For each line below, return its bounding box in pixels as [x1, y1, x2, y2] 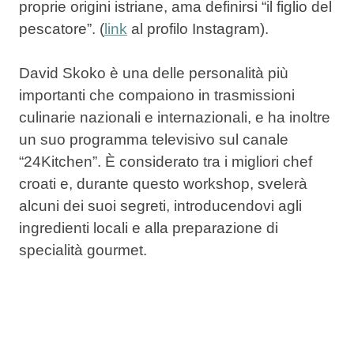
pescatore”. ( [18, 20, 104, 37]
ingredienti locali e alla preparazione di [18, 220, 278, 237]
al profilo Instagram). [126, 20, 269, 37]
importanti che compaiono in [18, 87, 214, 104]
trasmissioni [213, 87, 295, 104]
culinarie [18, 109, 76, 126]
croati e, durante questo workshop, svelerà [18, 175, 307, 193]
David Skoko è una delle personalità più [18, 65, 288, 82]
